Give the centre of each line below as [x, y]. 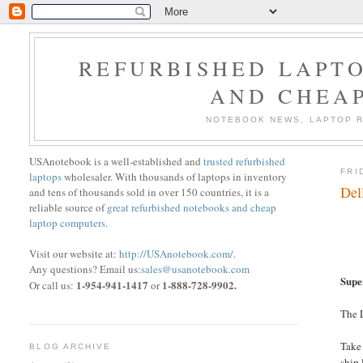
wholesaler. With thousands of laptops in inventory [176, 176]
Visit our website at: [75, 253]
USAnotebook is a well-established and [117, 161]
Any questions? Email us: [85, 269]
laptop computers [68, 222]
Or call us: [53, 285]
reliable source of [68, 207]
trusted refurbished [245, 161]
